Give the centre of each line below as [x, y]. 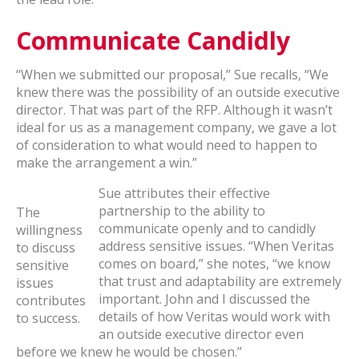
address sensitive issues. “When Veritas [216, 246]
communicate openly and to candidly [207, 228]
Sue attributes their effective [184, 193]
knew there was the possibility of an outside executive [178, 92]
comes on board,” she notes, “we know [214, 264]
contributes [51, 301]
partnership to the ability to [182, 211]
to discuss [46, 248]
